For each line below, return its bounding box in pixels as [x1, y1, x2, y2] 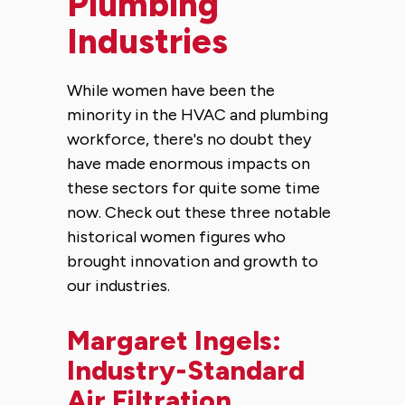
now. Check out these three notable [67, 202, 331, 222]
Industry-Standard [67, 353, 305, 387]
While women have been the [67, 80, 275, 100]
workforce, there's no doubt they [67, 128, 311, 149]
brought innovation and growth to [67, 250, 318, 271]
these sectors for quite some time [67, 177, 320, 198]
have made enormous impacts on [67, 153, 310, 174]
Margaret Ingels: [67, 323, 281, 357]
